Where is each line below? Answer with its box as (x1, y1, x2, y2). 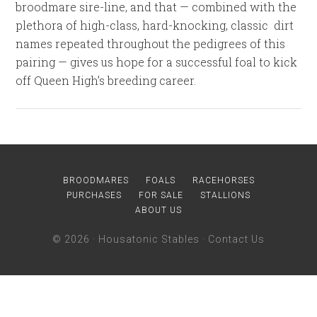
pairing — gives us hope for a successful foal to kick (16, 54, 298, 69)
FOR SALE (139, 190, 183, 200)
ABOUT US (135, 205, 182, 215)
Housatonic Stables (98, 234, 200, 245)
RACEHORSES (192, 175, 255, 185)
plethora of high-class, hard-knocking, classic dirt (16, 18, 294, 33)
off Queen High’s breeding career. (16, 73, 197, 88)
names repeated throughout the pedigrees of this (16, 36, 286, 51)
